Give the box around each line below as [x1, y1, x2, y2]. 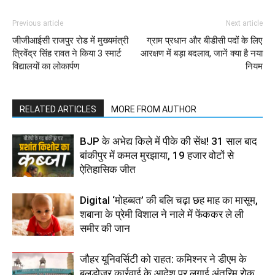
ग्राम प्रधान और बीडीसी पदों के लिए [147, 35, 263, 47]
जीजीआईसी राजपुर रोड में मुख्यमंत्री [12, 35, 128, 47]
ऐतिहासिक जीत [80, 163, 136, 176]
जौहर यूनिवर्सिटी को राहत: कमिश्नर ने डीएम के [80, 253, 247, 266]
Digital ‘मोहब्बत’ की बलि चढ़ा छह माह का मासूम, [80, 194, 258, 207]
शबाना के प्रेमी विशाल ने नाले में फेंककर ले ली [80, 208, 244, 221]
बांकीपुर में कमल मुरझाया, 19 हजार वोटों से [80, 149, 234, 162]
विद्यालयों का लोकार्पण [12, 61, 79, 72]
